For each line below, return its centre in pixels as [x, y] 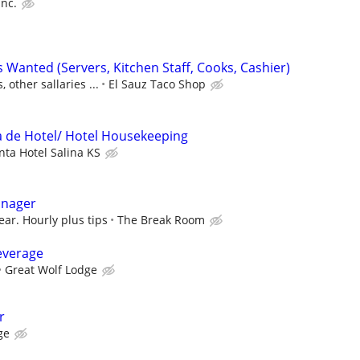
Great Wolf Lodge [51, 269]
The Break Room [161, 219]
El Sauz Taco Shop [157, 84]
